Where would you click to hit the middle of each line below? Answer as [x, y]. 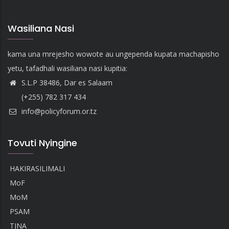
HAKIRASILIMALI [38, 169]
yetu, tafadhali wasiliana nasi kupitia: [67, 68]
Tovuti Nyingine [42, 143]
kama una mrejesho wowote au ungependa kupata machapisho [113, 54]
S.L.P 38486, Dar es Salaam [66, 83]
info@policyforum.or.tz [58, 111]
